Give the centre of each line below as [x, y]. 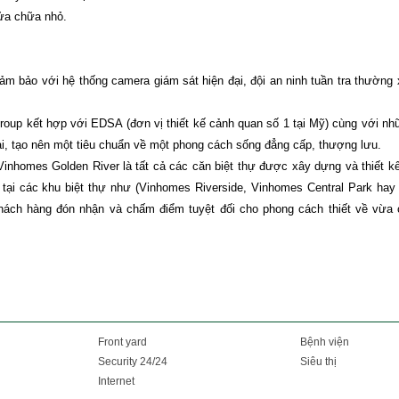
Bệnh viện [323, 342]
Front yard [121, 342]
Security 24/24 [131, 362]
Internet [115, 381]
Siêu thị [317, 362]
